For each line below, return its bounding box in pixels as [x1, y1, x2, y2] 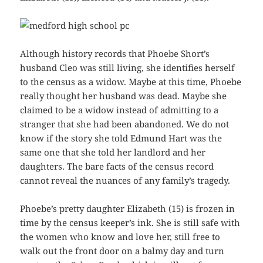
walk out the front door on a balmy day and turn [20, 245, 225, 257]
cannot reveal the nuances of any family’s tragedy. [20, 174, 231, 187]
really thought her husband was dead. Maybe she [20, 90, 227, 102]
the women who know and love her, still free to [20, 231, 221, 243]
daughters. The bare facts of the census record [20, 160, 214, 173]
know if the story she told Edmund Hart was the [20, 132, 222, 144]
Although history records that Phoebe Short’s [20, 48, 210, 60]
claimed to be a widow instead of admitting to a [20, 104, 219, 116]
